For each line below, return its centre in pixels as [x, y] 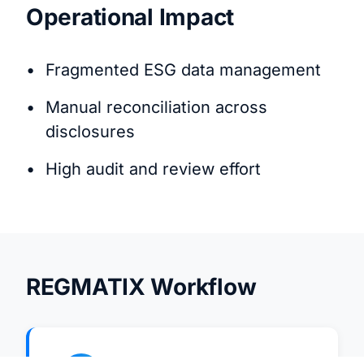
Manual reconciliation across [156, 108]
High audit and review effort [153, 169]
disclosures [90, 132]
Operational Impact [130, 17]
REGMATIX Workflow [141, 287]
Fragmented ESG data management [183, 70]
